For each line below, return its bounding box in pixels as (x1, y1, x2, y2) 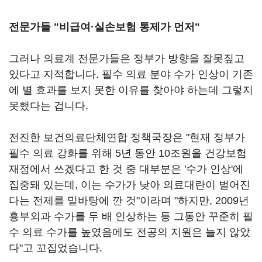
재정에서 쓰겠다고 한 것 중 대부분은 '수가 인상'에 (9, 163, 243, 175)
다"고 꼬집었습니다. (9, 242, 102, 254)
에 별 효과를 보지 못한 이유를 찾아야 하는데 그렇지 (9, 84, 253, 96)
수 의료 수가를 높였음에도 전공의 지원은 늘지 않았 (9, 226, 250, 238)
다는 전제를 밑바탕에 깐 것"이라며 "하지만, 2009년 (9, 195, 249, 206)
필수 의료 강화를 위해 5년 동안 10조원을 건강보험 (9, 147, 247, 159)
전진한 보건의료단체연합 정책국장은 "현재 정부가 (9, 132, 245, 143)
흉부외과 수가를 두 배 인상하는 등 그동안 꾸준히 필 (9, 211, 253, 222)
